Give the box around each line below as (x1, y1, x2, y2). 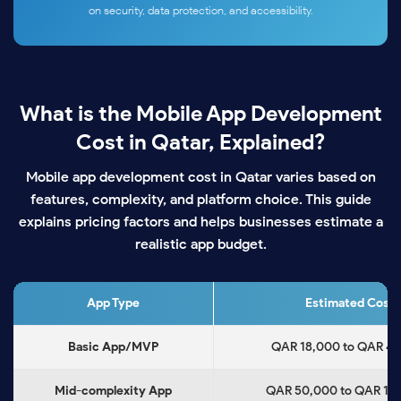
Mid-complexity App (55, 383, 172, 399)
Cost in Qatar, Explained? (76, 130, 325, 156)
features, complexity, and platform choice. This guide (30, 191, 371, 209)
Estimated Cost (304, 295, 395, 311)
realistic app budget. (134, 235, 267, 253)
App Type (87, 295, 140, 311)
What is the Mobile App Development (19, 101, 382, 127)
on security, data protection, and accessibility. (88, 4, 313, 18)
